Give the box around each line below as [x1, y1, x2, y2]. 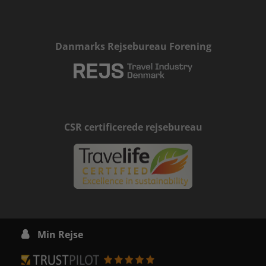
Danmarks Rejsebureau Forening [55, 39, 211, 53]
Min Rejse [37, 227, 83, 241]
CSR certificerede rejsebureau [64, 120, 202, 134]
